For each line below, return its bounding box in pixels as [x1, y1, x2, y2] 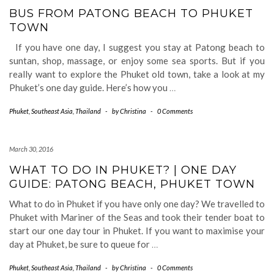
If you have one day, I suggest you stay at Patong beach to [9, 42, 265, 53]
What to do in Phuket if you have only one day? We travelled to [9, 198, 265, 209]
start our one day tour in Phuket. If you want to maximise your [9, 225, 265, 236]
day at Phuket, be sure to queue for [9, 239, 152, 250]
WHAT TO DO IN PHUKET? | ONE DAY [9, 163, 237, 177]
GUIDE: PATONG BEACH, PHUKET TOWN [9, 177, 255, 191]
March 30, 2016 [9, 145, 53, 153]
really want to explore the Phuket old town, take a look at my [9, 68, 265, 80]
